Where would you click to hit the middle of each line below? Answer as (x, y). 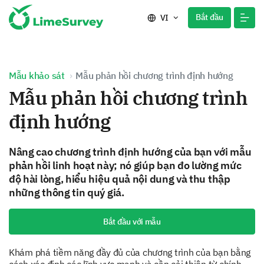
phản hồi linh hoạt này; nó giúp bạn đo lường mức (125, 165)
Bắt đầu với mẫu (132, 222)
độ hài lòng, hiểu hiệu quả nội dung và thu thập (120, 179)
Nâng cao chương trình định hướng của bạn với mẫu (130, 152)
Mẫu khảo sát (37, 75)
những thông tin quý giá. (67, 192)
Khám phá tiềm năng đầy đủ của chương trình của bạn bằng (130, 252)
